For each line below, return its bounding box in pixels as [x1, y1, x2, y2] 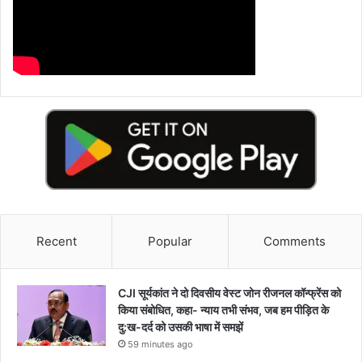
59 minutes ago [128, 338, 193, 350]
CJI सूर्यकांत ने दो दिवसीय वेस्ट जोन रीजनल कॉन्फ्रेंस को [118, 285, 341, 300]
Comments [263, 233, 326, 249]
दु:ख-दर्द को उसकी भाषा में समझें [118, 319, 243, 334]
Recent [36, 233, 77, 249]
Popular [147, 233, 192, 249]
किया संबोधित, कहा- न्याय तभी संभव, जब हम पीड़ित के [118, 302, 329, 317]
